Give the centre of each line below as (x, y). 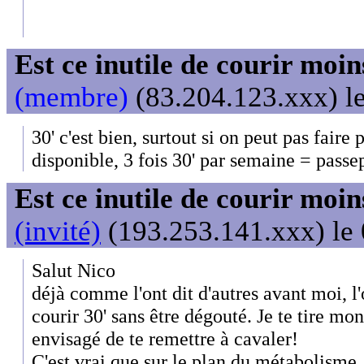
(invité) (58, 232)
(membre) (71, 97)
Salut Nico (74, 271)
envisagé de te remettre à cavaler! (165, 339)
